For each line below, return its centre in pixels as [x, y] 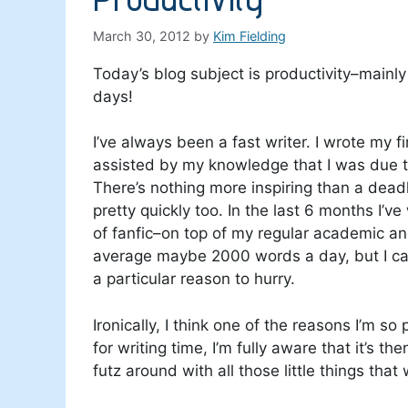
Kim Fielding [250, 36]
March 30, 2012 [142, 36]
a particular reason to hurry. [194, 279]
